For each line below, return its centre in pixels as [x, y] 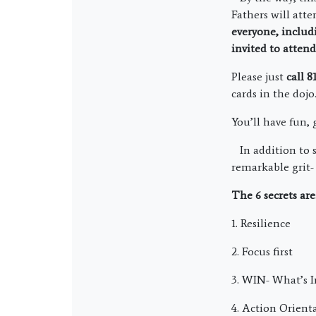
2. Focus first [262, 251]
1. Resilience [261, 223]
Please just [259, 77]
